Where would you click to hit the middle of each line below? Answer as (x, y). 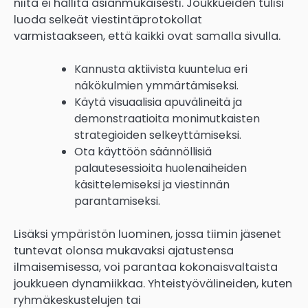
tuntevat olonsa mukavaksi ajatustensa (124, 251)
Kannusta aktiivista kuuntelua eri (161, 69)
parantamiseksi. (117, 201)
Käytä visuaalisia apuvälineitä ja (158, 102)
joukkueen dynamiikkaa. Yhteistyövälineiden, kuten (153, 284)
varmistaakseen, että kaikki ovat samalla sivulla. (147, 36)
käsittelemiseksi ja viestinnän (152, 185)
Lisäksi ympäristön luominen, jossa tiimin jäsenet (147, 234)
